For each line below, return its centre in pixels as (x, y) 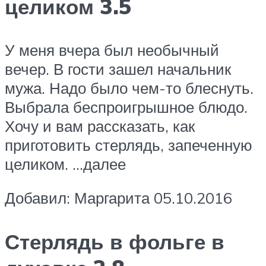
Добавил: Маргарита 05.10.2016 (118, 198)
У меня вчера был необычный (112, 50)
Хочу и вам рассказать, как (100, 126)
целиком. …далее (65, 164)
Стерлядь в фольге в (115, 241)
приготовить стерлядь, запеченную (129, 145)
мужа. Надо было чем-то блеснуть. (129, 88)
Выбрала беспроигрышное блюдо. (126, 107)
